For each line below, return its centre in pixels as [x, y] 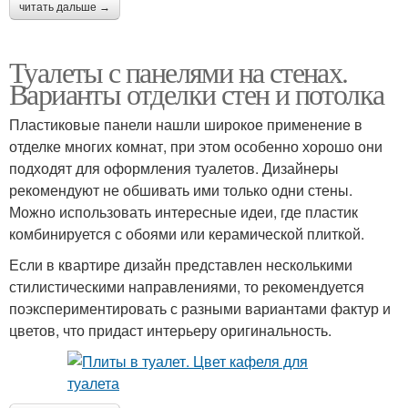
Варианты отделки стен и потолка [197, 93]
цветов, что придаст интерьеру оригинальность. [170, 330]
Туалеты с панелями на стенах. [178, 71]
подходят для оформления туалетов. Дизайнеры [174, 168]
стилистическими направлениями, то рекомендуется [187, 286]
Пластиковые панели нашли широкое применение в [186, 124]
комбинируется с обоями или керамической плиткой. [187, 233]
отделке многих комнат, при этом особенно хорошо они [196, 146]
